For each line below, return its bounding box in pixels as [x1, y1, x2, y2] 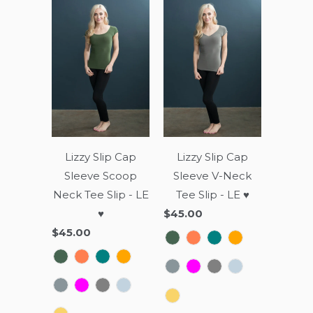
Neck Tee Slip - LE [52, 188, 149, 202]
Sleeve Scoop [64, 169, 137, 183]
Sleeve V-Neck [173, 169, 252, 183]
